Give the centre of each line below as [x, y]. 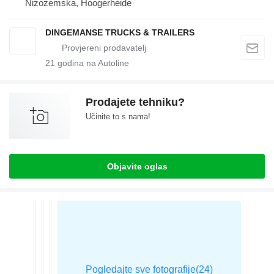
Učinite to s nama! [118, 117]
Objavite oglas [137, 167]
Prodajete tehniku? [135, 102]
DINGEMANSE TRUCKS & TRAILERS [120, 33]
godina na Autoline [92, 63]
